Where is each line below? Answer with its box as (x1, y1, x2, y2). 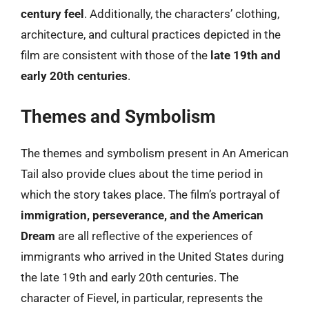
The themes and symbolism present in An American (21, 146, 288, 160)
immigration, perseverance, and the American (21, 208, 263, 222)
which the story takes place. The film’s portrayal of (21, 187, 280, 201)
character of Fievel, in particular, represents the (21, 290, 263, 305)
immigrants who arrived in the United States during (21, 249, 284, 263)
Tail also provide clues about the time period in (21, 166, 263, 181)
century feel (21, 7, 84, 21)
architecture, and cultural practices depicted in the (21, 28, 281, 41)
